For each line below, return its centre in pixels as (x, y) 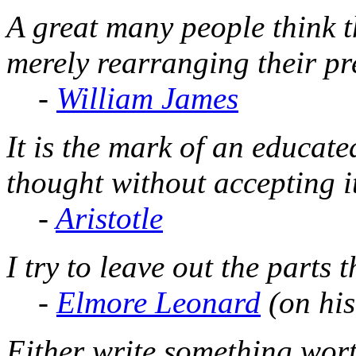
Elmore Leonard (159, 302)
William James (147, 98)
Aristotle (109, 218)
